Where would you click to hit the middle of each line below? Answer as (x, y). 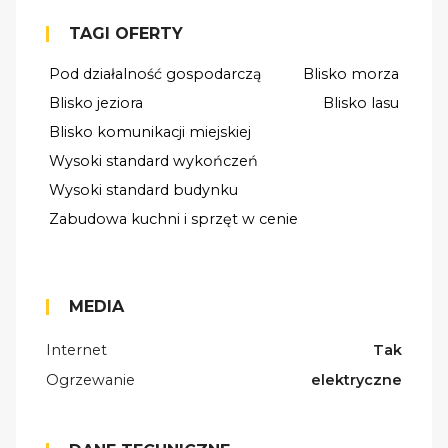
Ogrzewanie (90, 379)
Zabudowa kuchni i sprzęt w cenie (173, 219)
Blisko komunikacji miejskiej (150, 132)
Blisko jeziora (96, 103)
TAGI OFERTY (126, 34)
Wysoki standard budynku (143, 190)
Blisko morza (351, 74)
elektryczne (356, 379)
